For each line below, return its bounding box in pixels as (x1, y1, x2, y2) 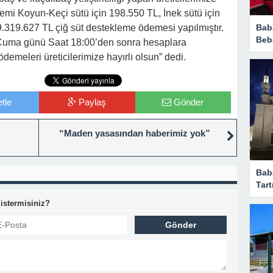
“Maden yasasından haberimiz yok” (59, 128, 210, 138)
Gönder (174, 97, 204, 107)
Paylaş (79, 97, 107, 107)
